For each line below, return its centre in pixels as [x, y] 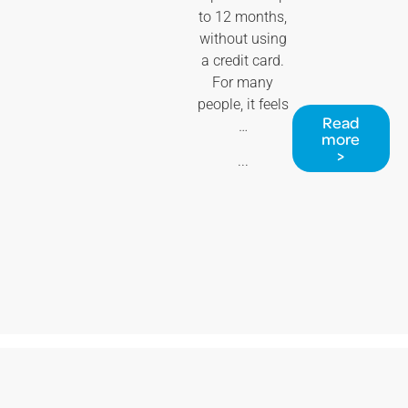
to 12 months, [243, 16]
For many [243, 82]
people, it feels [243, 104]
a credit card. [243, 60]
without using [243, 38]
